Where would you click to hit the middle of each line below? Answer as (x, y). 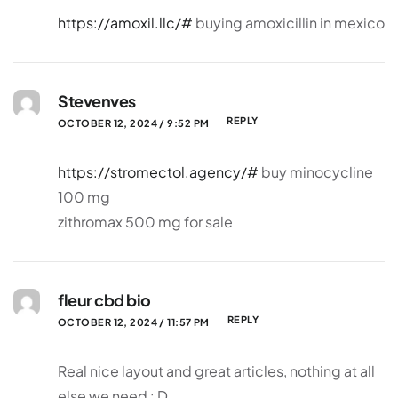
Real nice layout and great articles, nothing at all (216, 371)
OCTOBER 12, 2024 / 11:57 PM (134, 322)
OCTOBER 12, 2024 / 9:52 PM (134, 123)
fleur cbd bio (104, 300)
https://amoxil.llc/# (125, 23)
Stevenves (97, 101)
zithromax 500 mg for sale (145, 222)
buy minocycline (316, 172)
